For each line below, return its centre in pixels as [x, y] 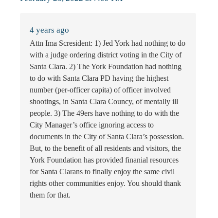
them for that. [50, 195]
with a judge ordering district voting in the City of [106, 54]
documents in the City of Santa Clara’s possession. [107, 136]
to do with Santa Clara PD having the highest [99, 78]
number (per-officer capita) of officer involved [100, 90]
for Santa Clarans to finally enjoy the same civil [102, 171]
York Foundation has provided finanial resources [104, 160]
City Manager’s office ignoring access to [92, 125]
